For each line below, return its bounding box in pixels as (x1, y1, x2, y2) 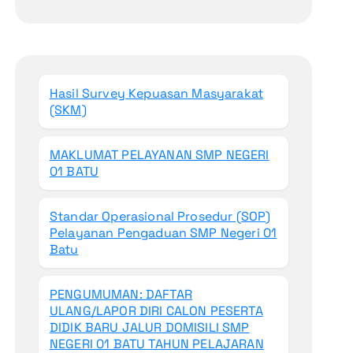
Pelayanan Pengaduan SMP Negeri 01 (49, 225, 277, 242)
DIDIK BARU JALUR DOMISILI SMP (49, 319, 250, 336)
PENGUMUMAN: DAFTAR (49, 286, 192, 303)
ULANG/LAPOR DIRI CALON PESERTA (49, 303, 263, 320)
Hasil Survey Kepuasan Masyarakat (49, 85, 264, 102)
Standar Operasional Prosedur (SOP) (49, 208, 271, 225)
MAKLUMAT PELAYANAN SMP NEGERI (49, 147, 269, 164)
